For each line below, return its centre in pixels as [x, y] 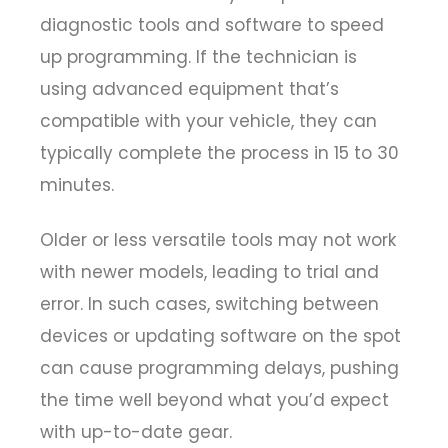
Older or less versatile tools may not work [218, 239]
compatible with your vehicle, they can [208, 121]
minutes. [77, 185]
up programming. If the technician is [198, 57]
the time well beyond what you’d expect [214, 399]
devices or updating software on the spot [220, 335]
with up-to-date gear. [136, 431]
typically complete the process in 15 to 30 [219, 153]
